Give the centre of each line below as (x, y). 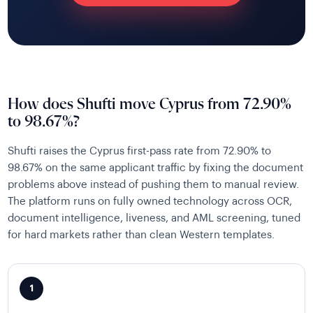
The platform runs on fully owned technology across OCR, (150, 202)
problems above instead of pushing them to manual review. (154, 185)
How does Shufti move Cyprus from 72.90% (150, 105)
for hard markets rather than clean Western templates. (141, 235)
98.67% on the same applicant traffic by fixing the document (156, 168)
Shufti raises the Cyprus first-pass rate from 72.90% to (140, 152)
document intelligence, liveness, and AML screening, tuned (154, 219)
